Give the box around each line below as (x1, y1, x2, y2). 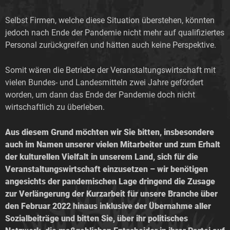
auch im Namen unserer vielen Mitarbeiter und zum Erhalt (5, 139, 220, 149)
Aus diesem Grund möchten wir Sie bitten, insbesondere (5, 127, 214, 137)
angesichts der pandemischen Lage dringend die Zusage (5, 176, 215, 186)
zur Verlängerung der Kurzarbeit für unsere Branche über (5, 188, 218, 199)
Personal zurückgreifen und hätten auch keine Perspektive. (5, 40, 216, 50)
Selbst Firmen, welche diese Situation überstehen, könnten (5, 15, 215, 25)
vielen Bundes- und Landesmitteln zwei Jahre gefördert (5, 77, 203, 87)
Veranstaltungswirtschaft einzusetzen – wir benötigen (5, 164, 208, 174)
